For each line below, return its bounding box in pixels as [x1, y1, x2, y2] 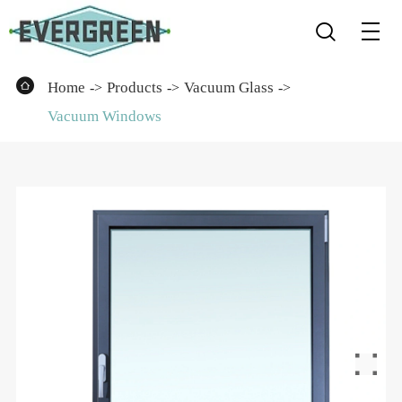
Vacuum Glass [183, 79, 274, 96]
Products [106, 79, 162, 96]
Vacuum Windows [47, 108, 162, 125]
